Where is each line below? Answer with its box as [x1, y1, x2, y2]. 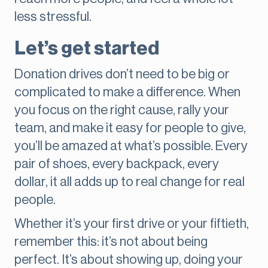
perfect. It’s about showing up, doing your [14, 253, 243, 267]
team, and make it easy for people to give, [14, 121, 246, 135]
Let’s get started [14, 39, 159, 59]
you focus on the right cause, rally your [14, 103, 229, 117]
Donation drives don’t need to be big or [14, 68, 230, 81]
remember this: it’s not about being [14, 235, 208, 249]
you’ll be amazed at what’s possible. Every [14, 139, 248, 153]
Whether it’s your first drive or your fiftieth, [14, 217, 249, 231]
